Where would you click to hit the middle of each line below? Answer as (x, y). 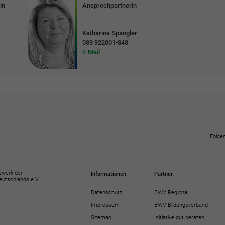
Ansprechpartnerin (110, 6)
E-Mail (91, 52)
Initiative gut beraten (179, 217)
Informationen (108, 174)
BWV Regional (171, 192)
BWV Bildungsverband (181, 205)
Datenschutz (106, 192)
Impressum (105, 205)
